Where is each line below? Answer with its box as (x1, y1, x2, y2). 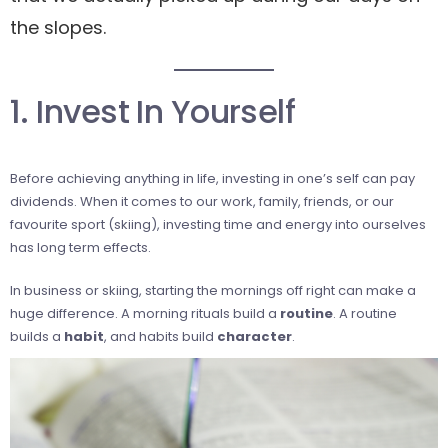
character (217, 326, 292, 346)
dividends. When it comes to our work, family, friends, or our (10, 191, 394, 211)
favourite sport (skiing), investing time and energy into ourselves (10, 214, 426, 234)
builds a (10, 326, 64, 346)
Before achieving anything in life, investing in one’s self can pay (10, 168, 415, 188)
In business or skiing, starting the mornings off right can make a (10, 280, 416, 300)
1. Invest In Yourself (10, 88, 296, 134)
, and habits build (104, 326, 217, 346)
